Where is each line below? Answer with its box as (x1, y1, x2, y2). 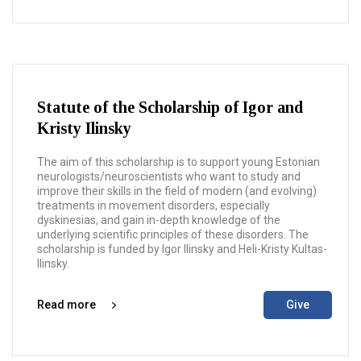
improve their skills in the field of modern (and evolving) (37, 185, 317, 197)
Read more (37, 298, 96, 311)
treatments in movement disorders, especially (37, 199, 270, 212)
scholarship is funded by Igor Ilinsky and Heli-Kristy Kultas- (37, 243, 327, 255)
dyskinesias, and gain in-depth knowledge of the (37, 214, 280, 226)
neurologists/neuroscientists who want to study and (37, 170, 301, 183)
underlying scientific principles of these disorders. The (37, 228, 309, 241)
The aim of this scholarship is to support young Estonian (37, 156, 320, 168)
